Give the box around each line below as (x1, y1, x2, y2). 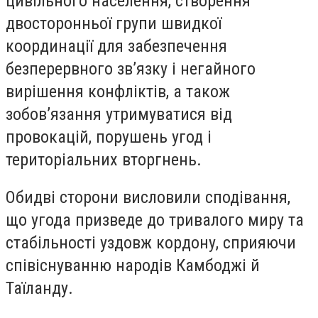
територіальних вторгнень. (6, 149, 202, 170)
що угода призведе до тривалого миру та (6, 210, 304, 231)
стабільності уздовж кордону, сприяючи (6, 233, 296, 253)
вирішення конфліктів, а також (6, 81, 230, 102)
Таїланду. (6, 278, 73, 299)
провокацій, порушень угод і (6, 126, 212, 147)
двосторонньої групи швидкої (6, 13, 221, 33)
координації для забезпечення (6, 35, 227, 56)
